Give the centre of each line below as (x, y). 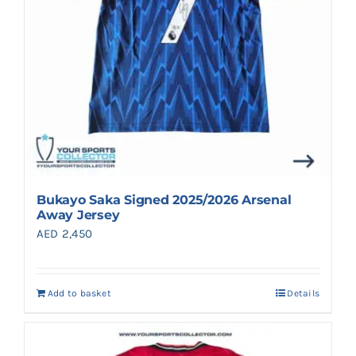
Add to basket (79, 294)
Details (303, 294)
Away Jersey (78, 215)
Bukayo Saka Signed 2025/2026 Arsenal (164, 200)
